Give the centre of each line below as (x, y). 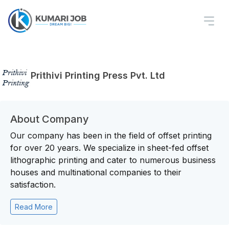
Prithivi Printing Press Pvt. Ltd (98, 75)
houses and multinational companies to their (96, 172)
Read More (34, 207)
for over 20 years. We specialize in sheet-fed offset (109, 148)
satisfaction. (34, 185)
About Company (50, 119)
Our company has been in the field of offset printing (111, 135)
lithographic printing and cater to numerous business (113, 160)
